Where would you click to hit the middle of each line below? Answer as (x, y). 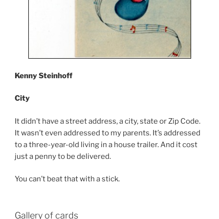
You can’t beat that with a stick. (67, 179)
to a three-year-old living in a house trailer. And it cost (106, 144)
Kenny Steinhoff (44, 76)
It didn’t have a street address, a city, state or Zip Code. (108, 121)
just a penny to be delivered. (63, 156)
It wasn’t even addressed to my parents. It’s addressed (108, 133)
